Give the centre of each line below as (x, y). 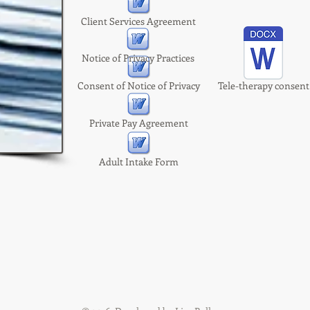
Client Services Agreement (138, 21)
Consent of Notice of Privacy (138, 85)
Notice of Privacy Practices (138, 58)
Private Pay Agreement (138, 123)
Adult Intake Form (138, 162)
